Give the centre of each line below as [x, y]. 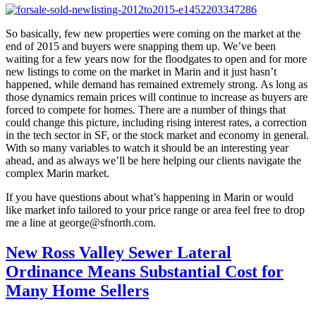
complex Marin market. [57, 173]
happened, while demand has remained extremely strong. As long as [157, 84]
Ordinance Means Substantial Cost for [145, 271]
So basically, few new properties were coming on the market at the [153, 33]
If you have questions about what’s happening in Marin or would [150, 197]
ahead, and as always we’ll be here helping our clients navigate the [153, 160]
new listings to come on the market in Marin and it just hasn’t [141, 71]
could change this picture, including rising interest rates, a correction [156, 122]
